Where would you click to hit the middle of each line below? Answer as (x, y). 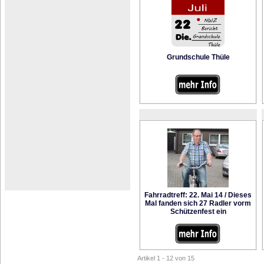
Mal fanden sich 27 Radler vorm (198, 203)
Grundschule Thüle (198, 57)
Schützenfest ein (198, 212)
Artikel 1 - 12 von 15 (166, 258)
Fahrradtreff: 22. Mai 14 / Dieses (198, 195)
